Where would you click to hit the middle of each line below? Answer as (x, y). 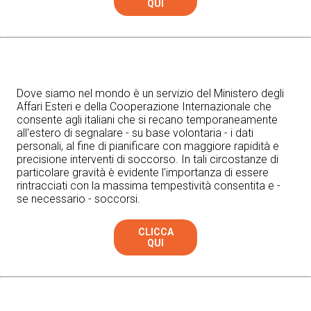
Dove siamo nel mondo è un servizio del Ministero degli (150, 94)
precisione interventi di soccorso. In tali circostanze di (148, 160)
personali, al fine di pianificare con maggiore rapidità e (148, 146)
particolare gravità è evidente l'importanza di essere (143, 173)
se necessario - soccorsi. (78, 199)
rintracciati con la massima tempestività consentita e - (149, 186)
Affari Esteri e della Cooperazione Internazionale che (144, 107)
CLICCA (155, 232)
